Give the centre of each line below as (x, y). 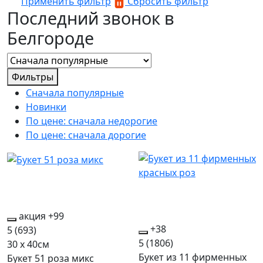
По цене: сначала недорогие (92, 121)
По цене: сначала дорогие (86, 135)
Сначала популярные (75, 93)
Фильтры (33, 77)
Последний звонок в (91, 18)
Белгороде (50, 38)
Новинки (46, 107)
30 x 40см (28, 244)
